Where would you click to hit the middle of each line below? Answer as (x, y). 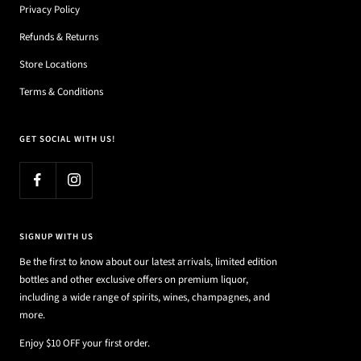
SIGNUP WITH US (56, 236)
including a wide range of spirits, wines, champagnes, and (145, 297)
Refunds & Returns (59, 37)
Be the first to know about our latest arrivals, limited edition (148, 261)
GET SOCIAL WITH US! (67, 139)
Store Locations (53, 64)
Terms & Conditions (61, 91)
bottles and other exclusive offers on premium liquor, (134, 279)
